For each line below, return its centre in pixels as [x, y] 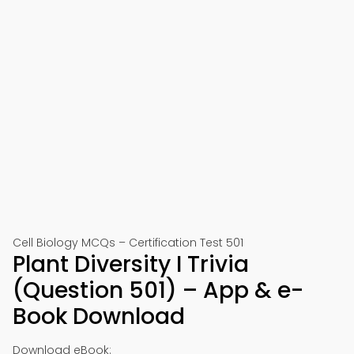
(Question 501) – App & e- [158, 290]
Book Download [99, 316]
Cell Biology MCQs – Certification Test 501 [128, 243]
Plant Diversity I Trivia [131, 264]
